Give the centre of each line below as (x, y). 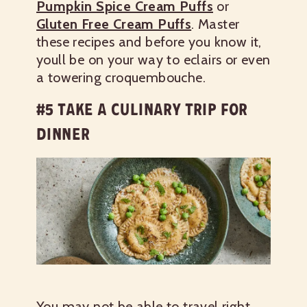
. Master (216, 24)
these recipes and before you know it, (149, 42)
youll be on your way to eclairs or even (153, 60)
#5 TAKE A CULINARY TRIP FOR (142, 110)
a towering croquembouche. (121, 78)
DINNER (63, 134)
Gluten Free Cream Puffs (114, 24)
